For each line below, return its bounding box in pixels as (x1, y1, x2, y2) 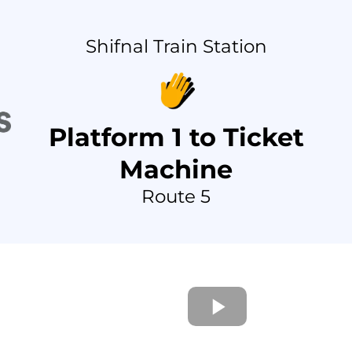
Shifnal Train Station (85, 35, 267, 57)
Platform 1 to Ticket (48, 122, 304, 152)
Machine (119, 154, 233, 185)
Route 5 (141, 185, 211, 207)
